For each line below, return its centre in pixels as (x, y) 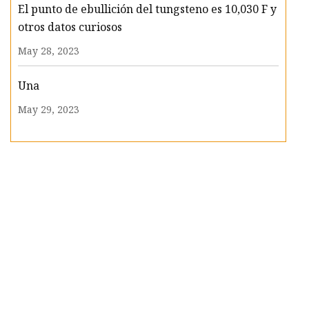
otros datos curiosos (70, 27)
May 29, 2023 (49, 110)
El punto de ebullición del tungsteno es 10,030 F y (147, 9)
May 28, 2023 (49, 51)
